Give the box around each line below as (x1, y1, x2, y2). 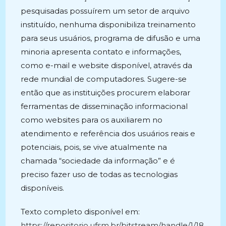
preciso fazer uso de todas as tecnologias (21, 169, 178, 179)
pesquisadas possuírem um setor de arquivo (21, 6, 190, 16)
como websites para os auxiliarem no (21, 115, 163, 125)
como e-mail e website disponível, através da (21, 61, 193, 70)
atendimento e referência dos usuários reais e (21, 129, 196, 138)
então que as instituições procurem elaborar (21, 88, 191, 97)
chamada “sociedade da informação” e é (21, 156, 176, 165)
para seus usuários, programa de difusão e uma (21, 33, 201, 43)
